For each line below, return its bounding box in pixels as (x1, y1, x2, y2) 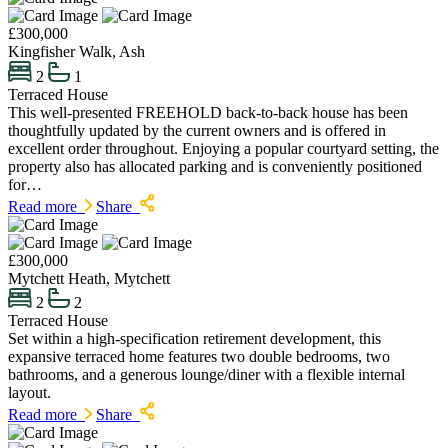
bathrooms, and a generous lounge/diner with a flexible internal (8, 366, 405, 384)
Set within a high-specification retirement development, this (8, 330, 381, 348)
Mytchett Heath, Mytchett (8, 269, 170, 287)
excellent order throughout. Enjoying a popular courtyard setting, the (8, 139, 439, 157)
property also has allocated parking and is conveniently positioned (8, 157, 422, 175)
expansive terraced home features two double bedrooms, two (8, 348, 390, 366)
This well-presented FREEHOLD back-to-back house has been (8, 103, 408, 121)
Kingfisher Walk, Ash (8, 43, 145, 61)
